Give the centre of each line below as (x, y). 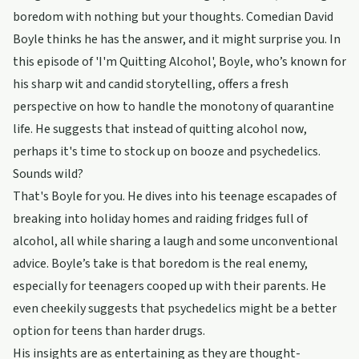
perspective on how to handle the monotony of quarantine (173, 107)
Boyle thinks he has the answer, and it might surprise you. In (177, 39)
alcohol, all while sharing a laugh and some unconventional (175, 241)
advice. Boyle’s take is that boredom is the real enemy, (160, 264)
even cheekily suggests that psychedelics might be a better (175, 309)
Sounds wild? (48, 174)
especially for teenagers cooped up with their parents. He (169, 286)
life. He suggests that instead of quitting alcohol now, (160, 129)
